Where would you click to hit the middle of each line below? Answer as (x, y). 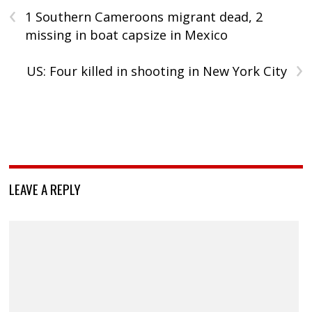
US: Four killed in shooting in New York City (156, 71)
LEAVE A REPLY (45, 188)
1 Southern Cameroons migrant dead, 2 (144, 16)
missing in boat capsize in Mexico (127, 34)
